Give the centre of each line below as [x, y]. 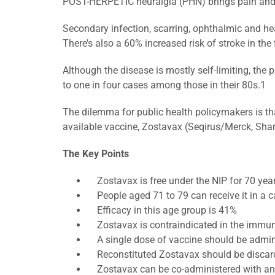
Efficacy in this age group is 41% [162, 210]
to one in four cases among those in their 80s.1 [164, 85]
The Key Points [96, 154]
